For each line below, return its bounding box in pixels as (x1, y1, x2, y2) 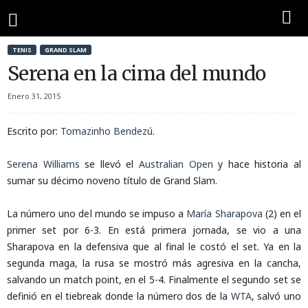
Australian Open (139, 157, 213, 170)
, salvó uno (251, 289, 301, 302)
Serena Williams (7, 157, 80, 170)
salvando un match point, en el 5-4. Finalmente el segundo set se (7, 273, 301, 286)
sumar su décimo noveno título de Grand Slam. (7, 174, 217, 187)
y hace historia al (212, 157, 302, 170)
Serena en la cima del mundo (8, 61, 266, 86)
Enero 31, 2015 (8, 91, 60, 101)
